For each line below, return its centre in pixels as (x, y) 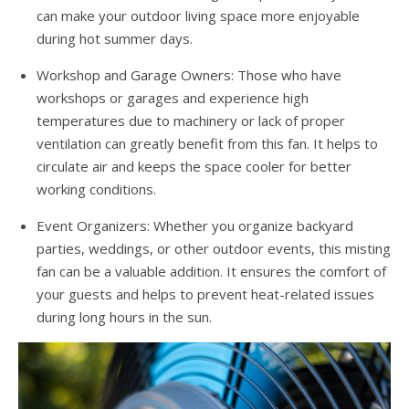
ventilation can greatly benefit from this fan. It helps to (207, 144)
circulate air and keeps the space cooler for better (194, 167)
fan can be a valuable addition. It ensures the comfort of (211, 272)
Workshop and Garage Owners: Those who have (189, 75)
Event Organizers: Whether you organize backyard (195, 226)
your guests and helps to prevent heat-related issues (205, 294)
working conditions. (96, 189)
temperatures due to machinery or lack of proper (191, 121)
